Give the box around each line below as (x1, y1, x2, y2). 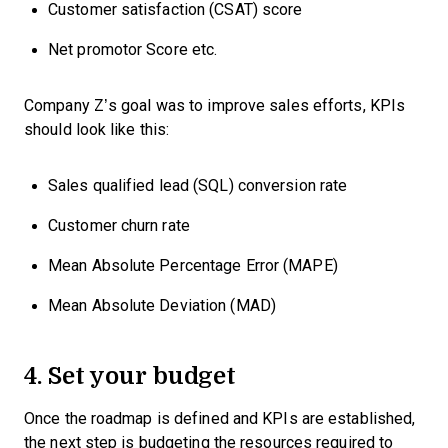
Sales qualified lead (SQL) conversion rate (48, 177, 348, 194)
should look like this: (24, 121, 170, 138)
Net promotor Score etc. (48, 41, 222, 58)
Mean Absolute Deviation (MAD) (48, 297, 276, 314)
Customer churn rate (48, 217, 190, 234)
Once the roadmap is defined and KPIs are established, (24, 410, 416, 427)
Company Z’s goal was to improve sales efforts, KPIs (24, 97, 406, 114)
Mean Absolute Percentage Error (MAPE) (48, 257, 338, 274)
